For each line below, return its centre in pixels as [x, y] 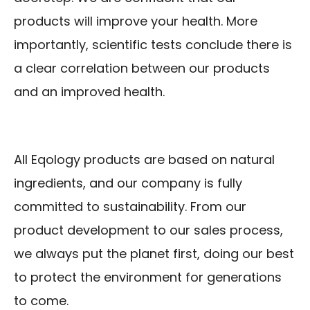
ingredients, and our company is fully [128, 183]
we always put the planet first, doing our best [154, 254]
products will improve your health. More [136, 21]
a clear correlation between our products [142, 69]
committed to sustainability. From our [130, 207]
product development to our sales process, [148, 230]
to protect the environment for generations [148, 277]
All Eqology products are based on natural [144, 160]
